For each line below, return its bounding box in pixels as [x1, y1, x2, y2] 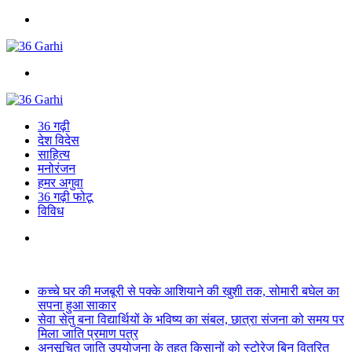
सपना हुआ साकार [38, 299, 116, 312]
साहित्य [38, 148, 70, 161]
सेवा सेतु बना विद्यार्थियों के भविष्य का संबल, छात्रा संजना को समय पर [38, 313, 344, 326]
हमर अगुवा [38, 176, 83, 189]
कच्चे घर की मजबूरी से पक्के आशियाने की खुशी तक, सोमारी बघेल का [38, 284, 339, 298]
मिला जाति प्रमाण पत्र [38, 327, 138, 340]
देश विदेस [38, 134, 79, 147]
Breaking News [6, 258, 84, 271]
